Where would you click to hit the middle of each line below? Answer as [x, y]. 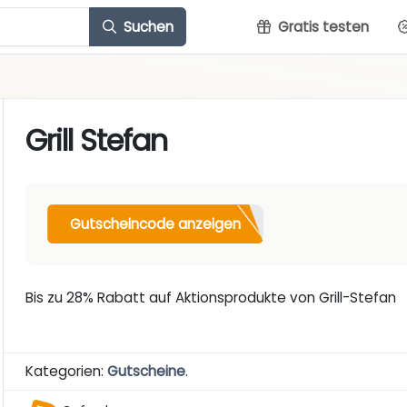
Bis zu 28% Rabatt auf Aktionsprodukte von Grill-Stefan [211, 298]
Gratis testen [322, 26]
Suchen [146, 26]
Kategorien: [67, 372]
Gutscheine [147, 372]
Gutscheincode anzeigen [156, 223]
